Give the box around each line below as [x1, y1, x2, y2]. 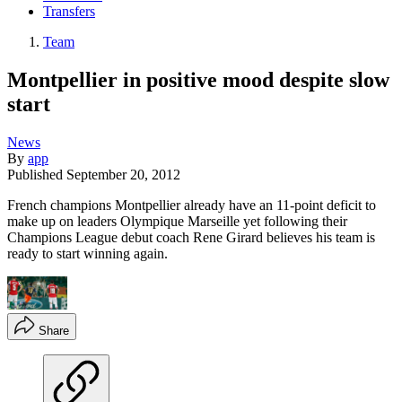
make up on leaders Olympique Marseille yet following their [7, 213, 347, 229]
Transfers [43, 4, 95, 20]
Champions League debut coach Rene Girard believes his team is [7, 229, 375, 245]
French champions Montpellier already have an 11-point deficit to [7, 197, 376, 213]
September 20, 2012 [66, 166, 180, 182]
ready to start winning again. [7, 245, 168, 261]
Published [7, 166, 66, 182]
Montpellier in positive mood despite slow [7, 67, 389, 92]
